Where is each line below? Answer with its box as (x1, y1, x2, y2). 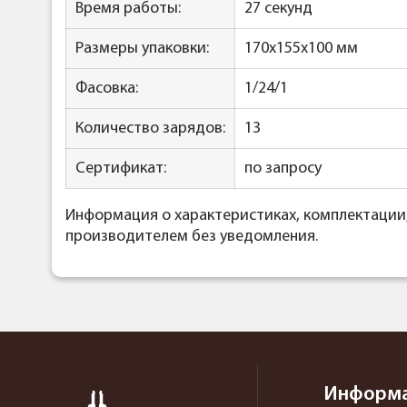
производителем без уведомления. (65, 228, 318, 246)
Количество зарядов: (75, 120, 225, 138)
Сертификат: (75, 160, 166, 178)
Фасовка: (75, 80, 138, 98)
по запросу (244, 160, 322, 178)
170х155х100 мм (244, 40, 358, 58)
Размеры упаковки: (75, 40, 209, 58)
